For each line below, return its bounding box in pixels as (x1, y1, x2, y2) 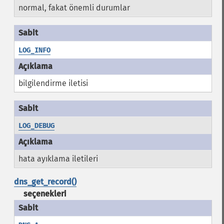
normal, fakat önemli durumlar (18, 3, 130, 12)
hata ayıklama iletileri (18, 154, 98, 163)
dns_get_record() (13, 177, 76, 186)
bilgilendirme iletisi (18, 78, 88, 88)
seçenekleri (23, 189, 67, 198)
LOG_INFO (18, 46, 50, 54)
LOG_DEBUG (18, 121, 54, 130)
